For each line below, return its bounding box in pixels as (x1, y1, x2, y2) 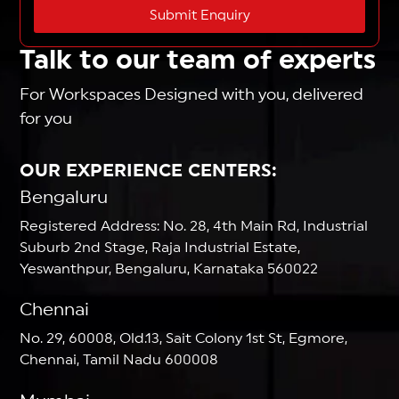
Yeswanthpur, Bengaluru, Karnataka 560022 (20, 261, 319, 276)
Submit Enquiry (149, 8, 250, 22)
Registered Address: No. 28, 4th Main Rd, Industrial (20, 218, 369, 233)
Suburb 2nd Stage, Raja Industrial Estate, (20, 240, 301, 255)
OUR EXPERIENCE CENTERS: (20, 161, 278, 180)
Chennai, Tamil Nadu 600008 (20, 353, 219, 368)
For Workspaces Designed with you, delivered (20, 86, 364, 103)
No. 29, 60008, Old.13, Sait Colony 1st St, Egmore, (20, 331, 348, 346)
